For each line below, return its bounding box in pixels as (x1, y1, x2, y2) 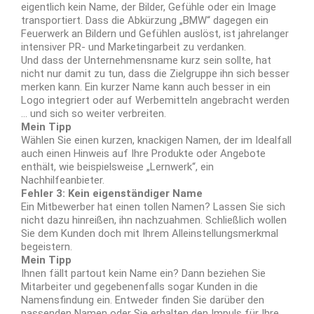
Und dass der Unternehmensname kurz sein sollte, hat (21, 53, 271, 67)
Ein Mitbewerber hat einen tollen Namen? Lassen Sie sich (21, 200, 285, 213)
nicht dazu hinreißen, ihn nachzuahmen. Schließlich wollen (21, 213, 287, 226)
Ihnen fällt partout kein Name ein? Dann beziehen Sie (21, 266, 266, 280)
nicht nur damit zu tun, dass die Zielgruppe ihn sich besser (21, 67, 289, 80)
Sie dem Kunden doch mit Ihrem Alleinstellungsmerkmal (21, 226, 278, 240)
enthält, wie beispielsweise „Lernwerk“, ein (21, 160, 214, 173)
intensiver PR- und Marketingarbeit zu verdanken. (21, 40, 246, 53)
